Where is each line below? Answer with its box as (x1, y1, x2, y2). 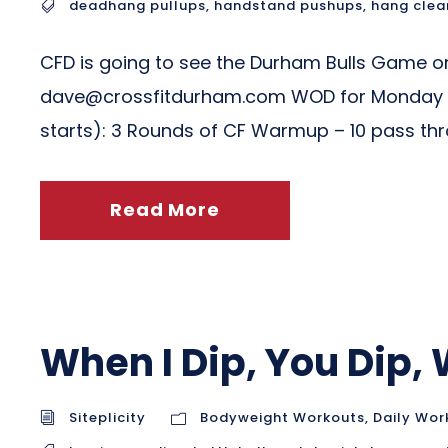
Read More (110, 197, 220, 222)
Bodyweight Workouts (200, 408, 365, 427)
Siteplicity (69, 408, 146, 427)
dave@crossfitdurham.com (40, 84, 286, 109)
